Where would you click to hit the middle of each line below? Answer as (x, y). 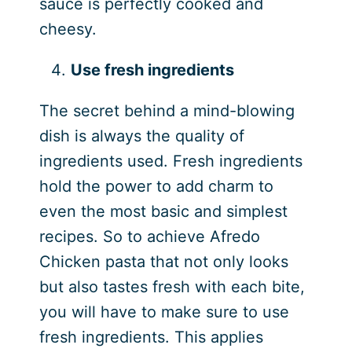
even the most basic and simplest (163, 211)
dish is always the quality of (141, 136)
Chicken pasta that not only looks (163, 261)
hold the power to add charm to (156, 186)
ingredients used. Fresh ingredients (170, 161)
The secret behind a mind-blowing (167, 110)
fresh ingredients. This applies (151, 337)
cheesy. (70, 29)
